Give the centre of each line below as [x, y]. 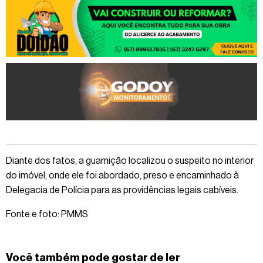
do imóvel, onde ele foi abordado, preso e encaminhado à [122, 175]
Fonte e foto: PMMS [47, 214]
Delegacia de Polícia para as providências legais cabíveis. [122, 190]
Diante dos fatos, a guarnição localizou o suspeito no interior [130, 161]
